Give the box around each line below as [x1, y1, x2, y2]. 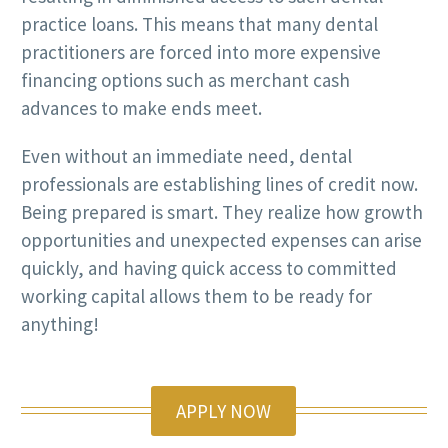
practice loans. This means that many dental [21, 11, 378, 36]
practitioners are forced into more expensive [21, 39, 381, 64]
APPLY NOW [176, 399, 271, 424]
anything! [21, 312, 99, 337]
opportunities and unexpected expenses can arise [21, 228, 422, 253]
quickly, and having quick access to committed [21, 256, 397, 281]
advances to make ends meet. [21, 95, 262, 120]
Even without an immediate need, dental [21, 144, 352, 169]
